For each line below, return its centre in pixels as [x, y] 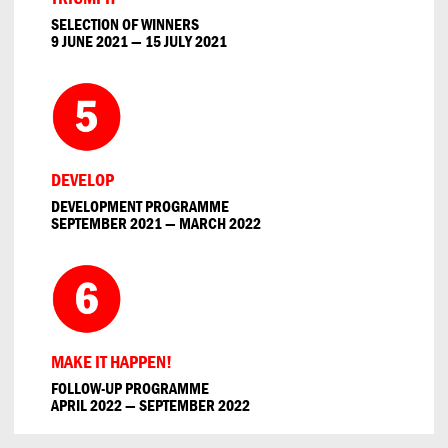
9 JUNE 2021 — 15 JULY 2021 [139, 41]
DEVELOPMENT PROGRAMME [140, 206]
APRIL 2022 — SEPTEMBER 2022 [150, 405]
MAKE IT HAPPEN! [111, 362]
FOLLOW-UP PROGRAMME [130, 388]
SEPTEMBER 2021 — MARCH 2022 [156, 223]
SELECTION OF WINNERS [125, 24]
